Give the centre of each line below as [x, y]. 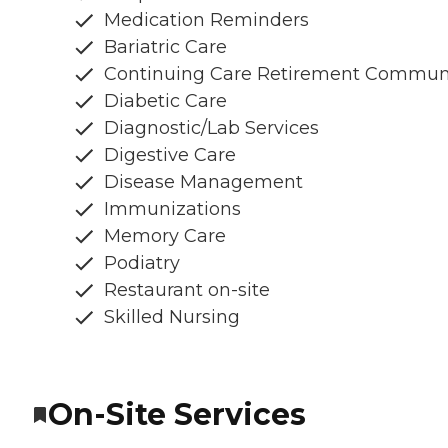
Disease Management [203, 182]
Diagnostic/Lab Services [211, 128]
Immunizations [172, 209]
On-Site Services [177, 415]
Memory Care [165, 236]
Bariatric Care [165, 47]
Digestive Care [170, 155]
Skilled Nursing [172, 317]
